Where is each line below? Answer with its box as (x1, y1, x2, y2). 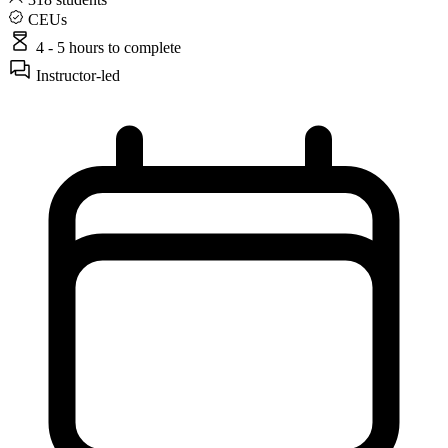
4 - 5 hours (36, 38, 108, 56)
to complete (108, 38, 181, 56)
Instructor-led (32, 66, 120, 84)
